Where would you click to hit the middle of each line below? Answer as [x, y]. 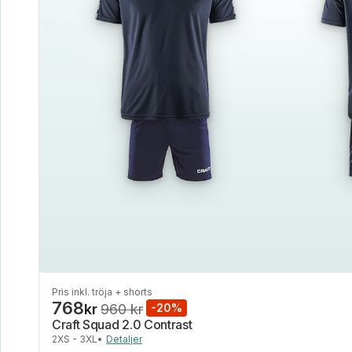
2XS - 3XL [75, 339]
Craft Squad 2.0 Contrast [122, 324]
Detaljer [124, 339]
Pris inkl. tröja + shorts [102, 292]
